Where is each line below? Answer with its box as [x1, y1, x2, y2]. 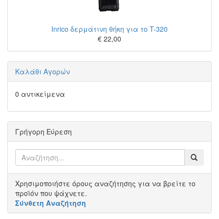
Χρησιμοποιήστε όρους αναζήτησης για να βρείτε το [15, 178, 196, 188]
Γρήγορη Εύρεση [15, 127, 72, 136]
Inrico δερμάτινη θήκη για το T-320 [51, 24, 168, 34]
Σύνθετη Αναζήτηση [15, 198, 86, 208]
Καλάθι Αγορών [15, 66, 70, 76]
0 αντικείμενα [15, 89, 65, 99]
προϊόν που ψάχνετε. [15, 188, 87, 198]
